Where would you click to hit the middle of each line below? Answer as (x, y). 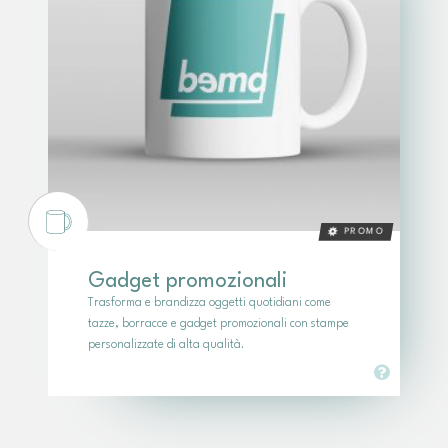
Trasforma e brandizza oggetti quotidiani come (209, 303)
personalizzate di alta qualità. (166, 345)
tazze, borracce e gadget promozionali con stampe (218, 324)
